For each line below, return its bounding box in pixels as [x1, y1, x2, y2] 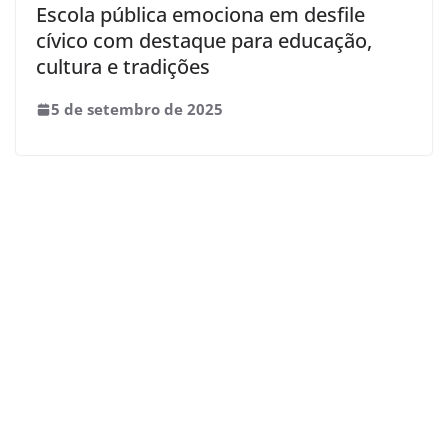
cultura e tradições [36, 53, 210, 81]
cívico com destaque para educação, [36, 27, 372, 55]
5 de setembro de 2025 [51, 99, 223, 120]
